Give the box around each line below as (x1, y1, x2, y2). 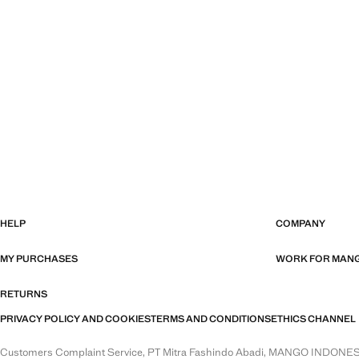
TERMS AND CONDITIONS (151, 313, 271, 326)
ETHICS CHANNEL (271, 313, 356, 326)
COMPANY (276, 217, 325, 231)
